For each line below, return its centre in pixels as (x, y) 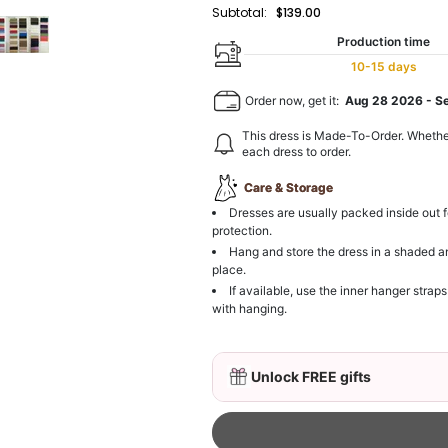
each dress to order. (297, 151)
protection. (242, 230)
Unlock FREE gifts (311, 376)
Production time (384, 41)
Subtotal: (240, 12)
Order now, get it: (294, 100)
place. (229, 269)
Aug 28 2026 (384, 100)
